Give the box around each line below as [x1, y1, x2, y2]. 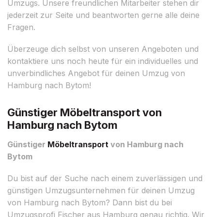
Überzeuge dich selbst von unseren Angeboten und [7, 44, 199, 54]
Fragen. [7, 22, 35, 32]
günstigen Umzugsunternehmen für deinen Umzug [7, 185, 195, 195]
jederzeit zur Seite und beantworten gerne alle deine [7, 10, 200, 20]
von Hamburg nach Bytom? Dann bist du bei [7, 197, 172, 207]
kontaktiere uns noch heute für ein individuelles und [7, 56, 198, 66]
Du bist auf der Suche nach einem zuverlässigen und [7, 173, 202, 183]
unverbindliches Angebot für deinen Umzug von [7, 68, 185, 78]
